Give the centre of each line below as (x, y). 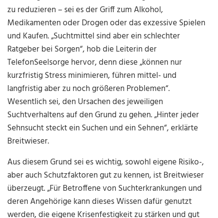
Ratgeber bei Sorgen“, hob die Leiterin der (82, 50)
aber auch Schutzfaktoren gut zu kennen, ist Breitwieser (106, 176)
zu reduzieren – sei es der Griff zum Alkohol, (85, 10)
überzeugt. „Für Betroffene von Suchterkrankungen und (105, 189)
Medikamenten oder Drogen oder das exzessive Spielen (107, 23)
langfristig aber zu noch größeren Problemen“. (89, 89)
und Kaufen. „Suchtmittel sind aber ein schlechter (94, 36)
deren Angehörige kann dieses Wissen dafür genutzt (100, 202)
